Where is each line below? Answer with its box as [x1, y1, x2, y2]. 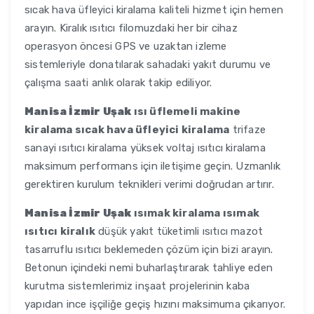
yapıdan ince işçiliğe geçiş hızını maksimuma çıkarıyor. [25, 298, 285, 311]
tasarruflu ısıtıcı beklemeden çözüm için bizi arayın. [25, 243, 273, 257]
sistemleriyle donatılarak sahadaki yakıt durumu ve [25, 58, 271, 71]
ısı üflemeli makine [131, 105, 241, 118]
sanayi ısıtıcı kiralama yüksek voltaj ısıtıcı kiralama [25, 142, 266, 155]
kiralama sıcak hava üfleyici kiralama [25, 123, 230, 137]
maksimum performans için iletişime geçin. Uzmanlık [25, 160, 280, 173]
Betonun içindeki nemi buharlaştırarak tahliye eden [25, 261, 273, 275]
